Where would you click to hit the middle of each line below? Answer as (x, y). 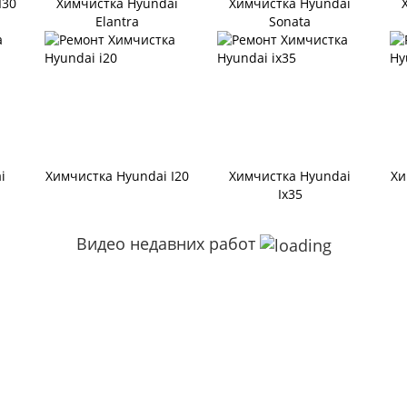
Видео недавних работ (168, 244)
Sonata (290, 22)
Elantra (117, 22)
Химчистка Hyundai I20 (117, 176)
